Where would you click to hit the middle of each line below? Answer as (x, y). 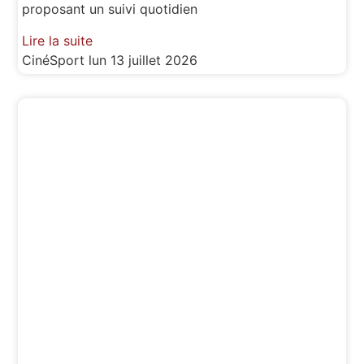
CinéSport (56, 60)
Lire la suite (58, 40)
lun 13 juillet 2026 (143, 60)
